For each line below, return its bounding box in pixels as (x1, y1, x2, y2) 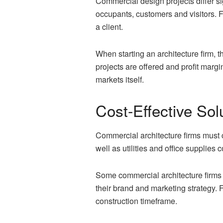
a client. (96, 21, 123, 33)
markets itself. (96, 74, 144, 86)
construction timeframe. (96, 195, 177, 207)
